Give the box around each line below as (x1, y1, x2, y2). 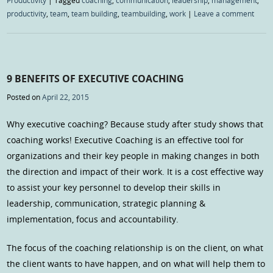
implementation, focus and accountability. (7, 213, 179, 225)
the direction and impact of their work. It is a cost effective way (7, 165, 264, 177)
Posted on (7, 91, 43, 102)
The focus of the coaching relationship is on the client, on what (7, 241, 264, 253)
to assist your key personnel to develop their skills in (7, 181, 221, 193)
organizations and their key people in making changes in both (7, 149, 260, 161)
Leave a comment (194, 9, 255, 19)
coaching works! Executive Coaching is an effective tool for (7, 133, 244, 146)
